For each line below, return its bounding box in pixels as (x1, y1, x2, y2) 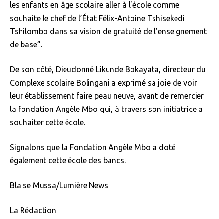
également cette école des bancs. (10, 156, 126, 165)
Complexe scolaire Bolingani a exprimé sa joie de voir (10, 78, 197, 88)
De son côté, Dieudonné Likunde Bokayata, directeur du (10, 65, 206, 74)
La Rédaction (10, 206, 56, 215)
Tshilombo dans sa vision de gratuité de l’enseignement (10, 27, 207, 36)
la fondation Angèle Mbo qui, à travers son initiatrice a (10, 105, 203, 114)
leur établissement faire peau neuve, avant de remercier (10, 91, 204, 101)
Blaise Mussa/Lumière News (10, 181, 108, 190)
